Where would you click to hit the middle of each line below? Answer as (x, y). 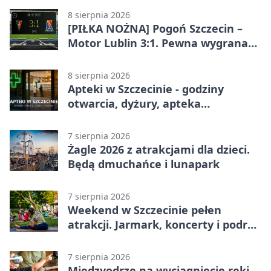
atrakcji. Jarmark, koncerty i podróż (164, 224)
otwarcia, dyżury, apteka (134, 103)
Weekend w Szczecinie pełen (145, 210)
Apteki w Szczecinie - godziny (146, 89)
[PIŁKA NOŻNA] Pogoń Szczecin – (155, 28)
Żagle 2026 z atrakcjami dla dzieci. (159, 149)
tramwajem (100, 239)
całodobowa (100, 118)
